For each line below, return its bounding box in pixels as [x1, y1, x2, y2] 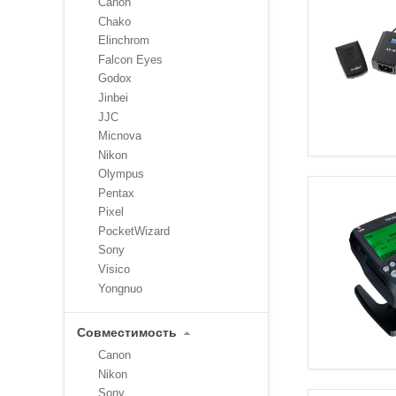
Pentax [98, 186, 134, 200]
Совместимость [77, 324, 177, 339]
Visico [98, 263, 130, 276]
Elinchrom [98, 34, 149, 48]
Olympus [98, 167, 144, 181]
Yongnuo [98, 281, 142, 295]
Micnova [98, 129, 141, 143]
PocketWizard [98, 224, 170, 238]
